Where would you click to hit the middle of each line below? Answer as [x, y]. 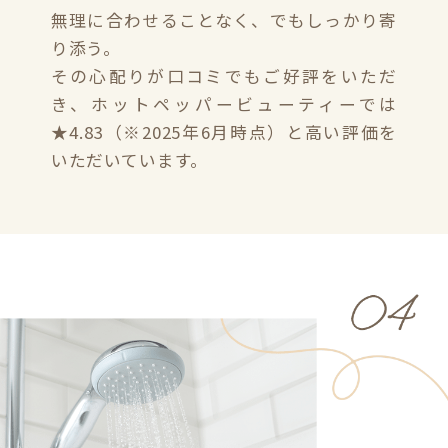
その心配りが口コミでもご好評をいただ [224, 75]
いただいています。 [129, 159]
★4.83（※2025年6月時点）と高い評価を [224, 131]
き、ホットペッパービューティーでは [224, 103]
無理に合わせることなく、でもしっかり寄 [224, 19]
